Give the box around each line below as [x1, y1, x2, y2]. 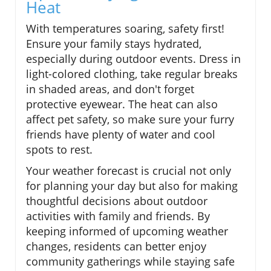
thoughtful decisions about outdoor [26, 194, 207, 209]
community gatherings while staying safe [26, 254, 235, 269]
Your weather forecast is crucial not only [26, 163, 231, 178]
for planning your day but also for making [26, 178, 238, 194]
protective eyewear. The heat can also [26, 97, 218, 112]
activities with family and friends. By [26, 209, 210, 224]
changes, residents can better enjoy [26, 239, 206, 254]
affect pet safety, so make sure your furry [26, 112, 234, 127]
